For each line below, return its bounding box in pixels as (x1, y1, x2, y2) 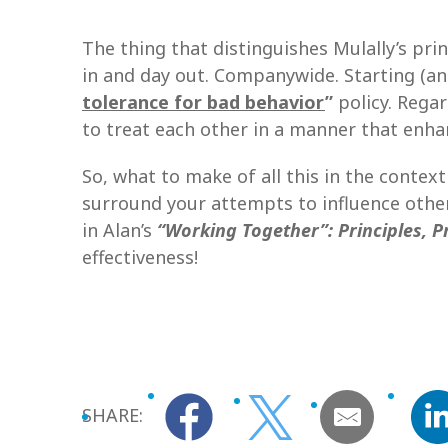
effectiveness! (82, 245, 198, 269)
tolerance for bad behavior (82, 90, 325, 114)
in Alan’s (82, 218, 157, 242)
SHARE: (82, 402, 143, 427)
